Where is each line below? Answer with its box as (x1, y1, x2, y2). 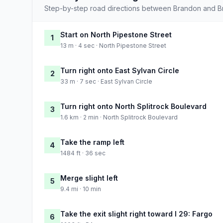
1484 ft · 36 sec (60, 149, 106, 157)
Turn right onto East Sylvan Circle (60, 66, 179, 75)
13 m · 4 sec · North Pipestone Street (60, 41, 166, 49)
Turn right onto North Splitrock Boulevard (60, 102, 207, 111)
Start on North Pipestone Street (60, 30, 172, 39)
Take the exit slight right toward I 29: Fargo (60, 209, 213, 218)
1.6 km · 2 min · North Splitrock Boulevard (60, 113, 178, 121)
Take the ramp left (60, 137, 124, 146)
